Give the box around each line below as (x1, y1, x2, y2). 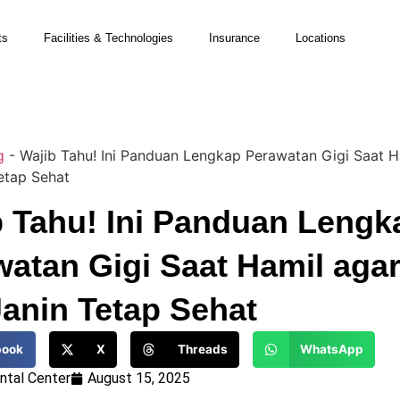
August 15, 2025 (87, 369, 190, 387)
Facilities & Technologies (44, 31, 173, 45)
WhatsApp (299, 342, 363, 357)
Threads (177, 342, 228, 357)
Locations (296, 31, 346, 45)
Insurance (209, 31, 260, 45)
